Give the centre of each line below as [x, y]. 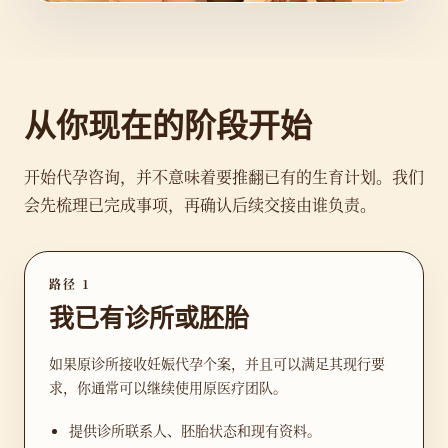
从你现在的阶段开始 [168, 126]
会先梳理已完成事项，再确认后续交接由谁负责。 [200, 204]
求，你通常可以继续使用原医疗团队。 [168, 387]
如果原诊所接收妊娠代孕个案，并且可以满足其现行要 [217, 363]
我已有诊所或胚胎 [149, 319]
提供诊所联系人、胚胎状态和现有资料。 [195, 430]
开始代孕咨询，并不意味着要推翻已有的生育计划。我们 [224, 176]
